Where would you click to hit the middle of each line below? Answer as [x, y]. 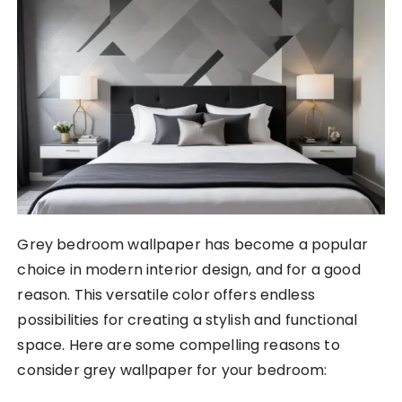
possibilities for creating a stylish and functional [188, 319]
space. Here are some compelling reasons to [179, 345]
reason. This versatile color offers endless [166, 294]
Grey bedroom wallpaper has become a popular [192, 244]
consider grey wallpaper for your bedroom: [172, 370]
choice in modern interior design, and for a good [189, 269]
